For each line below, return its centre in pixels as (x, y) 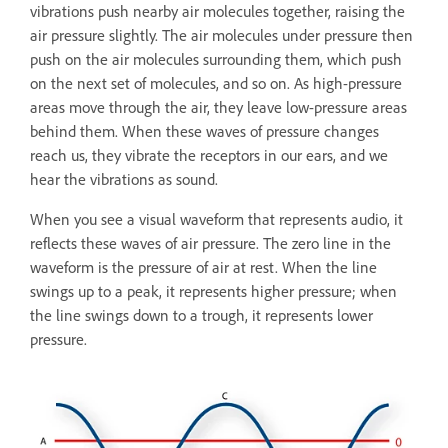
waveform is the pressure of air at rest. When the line (203, 267)
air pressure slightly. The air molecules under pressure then (221, 35)
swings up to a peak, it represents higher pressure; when (213, 291)
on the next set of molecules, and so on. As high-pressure (216, 83)
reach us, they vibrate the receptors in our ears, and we (209, 155)
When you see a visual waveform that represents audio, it (216, 219)
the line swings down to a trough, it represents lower (201, 315)
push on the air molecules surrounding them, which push (216, 59)
